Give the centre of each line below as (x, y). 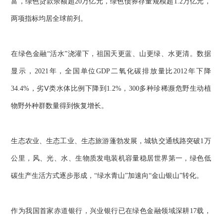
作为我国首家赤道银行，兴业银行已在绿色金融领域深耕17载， (111, 211)
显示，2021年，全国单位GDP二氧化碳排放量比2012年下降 (111, 71)
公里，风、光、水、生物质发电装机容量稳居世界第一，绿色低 (111, 158)
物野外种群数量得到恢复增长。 (60, 106)
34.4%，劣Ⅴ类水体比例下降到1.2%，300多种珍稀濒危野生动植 (111, 89)
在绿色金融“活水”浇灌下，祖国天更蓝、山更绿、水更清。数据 (111, 54)
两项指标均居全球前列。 (49, 19)
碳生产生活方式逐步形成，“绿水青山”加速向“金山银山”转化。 (107, 175)
